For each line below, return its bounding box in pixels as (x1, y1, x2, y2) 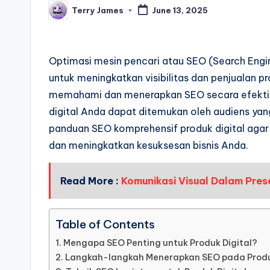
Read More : (60, 175, 121, 187)
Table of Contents (55, 217, 155, 232)
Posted (48, 8, 79, 19)
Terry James (72, 5, 124, 15)
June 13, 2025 (151, 5, 208, 16)
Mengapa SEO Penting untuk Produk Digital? (63, 237, 257, 248)
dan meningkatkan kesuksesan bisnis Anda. (49, 139, 248, 151)
